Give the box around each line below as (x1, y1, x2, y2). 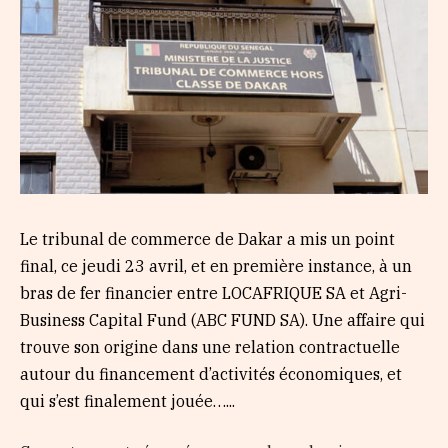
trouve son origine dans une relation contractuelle (20, 336, 400, 357)
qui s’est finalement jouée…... (20, 390, 235, 411)
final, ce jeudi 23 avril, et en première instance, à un (20, 255, 412, 276)
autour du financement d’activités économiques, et (20, 363, 402, 384)
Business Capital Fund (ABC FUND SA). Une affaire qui (20, 309, 425, 330)
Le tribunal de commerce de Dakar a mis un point (20, 228, 395, 249)
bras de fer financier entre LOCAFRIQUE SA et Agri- (20, 282, 407, 303)
